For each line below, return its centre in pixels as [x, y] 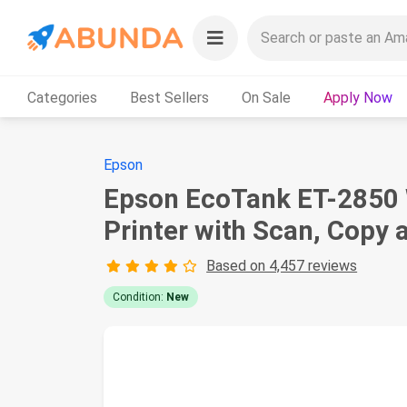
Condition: [139, 297]
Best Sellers [169, 97]
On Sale [266, 97]
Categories [62, 97]
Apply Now [358, 97]
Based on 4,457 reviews [282, 266]
